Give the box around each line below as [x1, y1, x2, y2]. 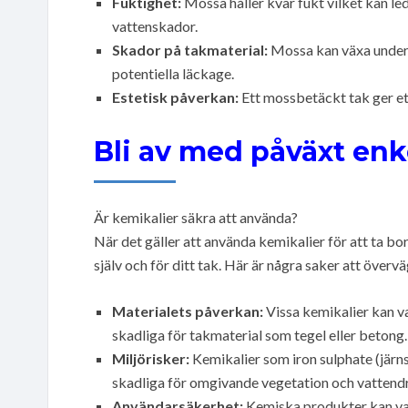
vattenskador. [112, 16, 198, 35]
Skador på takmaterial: [112, 40, 268, 58]
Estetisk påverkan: [112, 87, 239, 106]
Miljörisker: [112, 349, 189, 367]
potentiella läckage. [112, 64, 234, 82]
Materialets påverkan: [112, 301, 263, 320]
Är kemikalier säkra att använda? [94, 208, 298, 226]
